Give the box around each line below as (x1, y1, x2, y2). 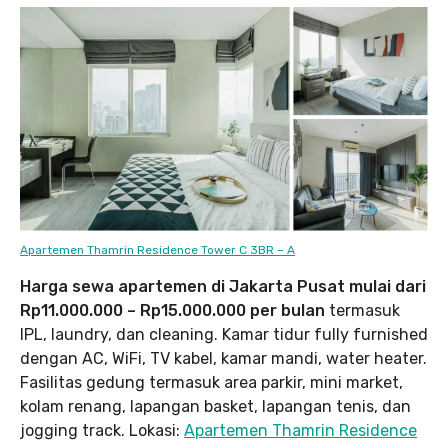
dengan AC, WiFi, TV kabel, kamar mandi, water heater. (20, 348, 427, 368)
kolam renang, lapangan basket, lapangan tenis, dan (20, 396, 411, 416)
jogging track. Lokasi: (20, 420, 184, 440)
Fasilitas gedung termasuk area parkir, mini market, (20, 372, 403, 392)
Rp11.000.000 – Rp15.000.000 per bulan (20, 300, 325, 320)
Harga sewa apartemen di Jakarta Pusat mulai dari (20, 276, 426, 296)
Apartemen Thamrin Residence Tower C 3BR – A (20, 242, 295, 257)
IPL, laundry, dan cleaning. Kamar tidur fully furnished (20, 324, 428, 344)
